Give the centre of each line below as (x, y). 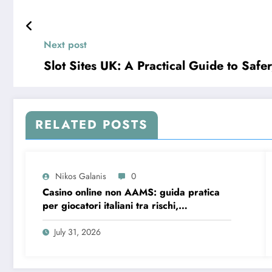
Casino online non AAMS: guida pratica (131, 192)
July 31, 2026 (77, 232)
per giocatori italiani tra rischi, (110, 205)
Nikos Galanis (81, 176)
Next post (65, 44)
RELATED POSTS (92, 124)
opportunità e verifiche (94, 219)
